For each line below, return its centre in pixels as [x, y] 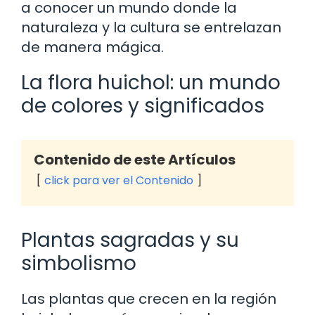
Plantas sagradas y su [130, 240]
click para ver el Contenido [119, 180]
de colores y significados [143, 105]
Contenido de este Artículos [135, 159]
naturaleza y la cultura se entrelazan [151, 27]
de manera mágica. [92, 47]
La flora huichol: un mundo [151, 82]
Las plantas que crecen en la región [149, 298]
